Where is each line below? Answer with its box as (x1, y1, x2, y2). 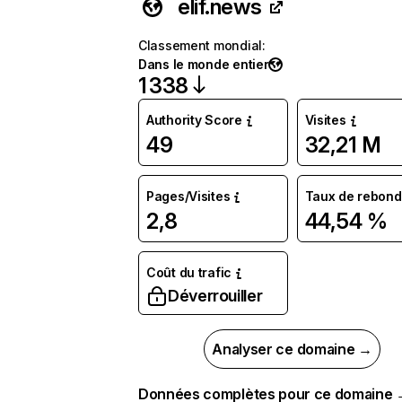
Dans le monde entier (138, 57, 269, 72)
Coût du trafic (146, 265, 232, 280)
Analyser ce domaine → (212, 340, 372, 358)
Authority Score (146, 112, 242, 127)
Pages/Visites (146, 188, 231, 204)
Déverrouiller (168, 286, 263, 305)
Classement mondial (138, 38, 262, 53)
